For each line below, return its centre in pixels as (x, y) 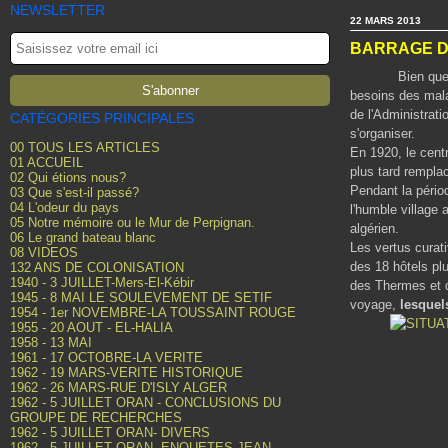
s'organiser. (382, 133)
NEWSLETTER (57, 10)
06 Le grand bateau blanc (83, 237)
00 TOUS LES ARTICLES (85, 147)
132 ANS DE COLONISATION (97, 267)
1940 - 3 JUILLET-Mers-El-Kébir (102, 282)
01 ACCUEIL (46, 162)
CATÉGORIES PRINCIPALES (102, 118)
